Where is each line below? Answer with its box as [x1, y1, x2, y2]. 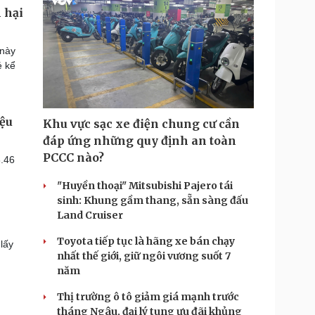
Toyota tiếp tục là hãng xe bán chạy [57, 235, 235, 247]
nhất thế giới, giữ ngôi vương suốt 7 [57, 250, 231, 262]
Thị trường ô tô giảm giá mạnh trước [57, 290, 239, 303]
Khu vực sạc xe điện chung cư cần [43, 117, 240, 131]
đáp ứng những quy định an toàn [43, 134, 236, 148]
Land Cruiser [57, 209, 123, 221]
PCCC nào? [43, 150, 104, 165]
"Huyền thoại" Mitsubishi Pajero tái [57, 179, 233, 192]
